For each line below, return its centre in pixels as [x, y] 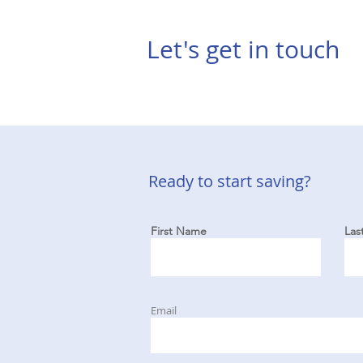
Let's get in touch [243, 49]
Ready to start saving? [230, 181]
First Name [179, 231]
